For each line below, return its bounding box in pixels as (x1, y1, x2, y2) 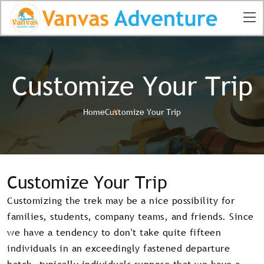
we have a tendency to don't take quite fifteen (7, 225, 221, 239)
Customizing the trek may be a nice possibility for (7, 193, 235, 207)
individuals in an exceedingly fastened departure (7, 241, 230, 255)
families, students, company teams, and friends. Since (7, 209, 254, 223)
